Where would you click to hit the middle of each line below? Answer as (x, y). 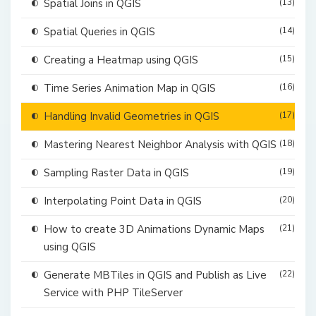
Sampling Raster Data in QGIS (116, 173)
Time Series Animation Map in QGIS (130, 89)
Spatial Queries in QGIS (99, 32)
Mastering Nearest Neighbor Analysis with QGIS (160, 145)
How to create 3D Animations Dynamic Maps (154, 230)
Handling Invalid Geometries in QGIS (132, 117)
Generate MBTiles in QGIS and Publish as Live (155, 275)
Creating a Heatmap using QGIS (121, 60)
